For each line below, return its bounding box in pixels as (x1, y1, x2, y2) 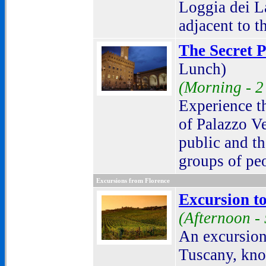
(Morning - (179, 78, 255, 96)
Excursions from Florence (96, 177, 170, 184)
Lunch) (179, 60, 226, 78)
